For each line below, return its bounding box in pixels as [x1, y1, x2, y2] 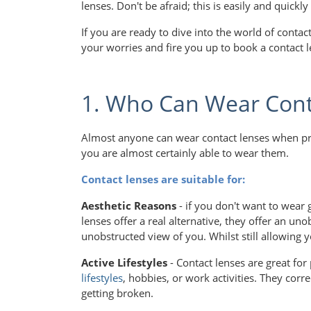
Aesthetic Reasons [81, 199, 176, 213]
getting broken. [81, 286, 153, 301]
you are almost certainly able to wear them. [81, 146, 289, 160]
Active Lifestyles [81, 255, 167, 270]
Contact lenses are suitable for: [81, 172, 248, 187]
